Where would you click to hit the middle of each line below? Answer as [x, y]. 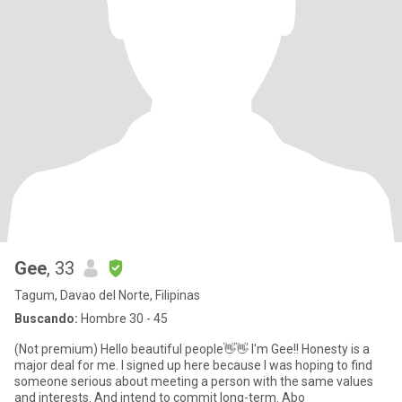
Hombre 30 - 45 [123, 319]
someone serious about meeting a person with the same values [194, 381]
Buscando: [46, 319]
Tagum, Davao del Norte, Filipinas [107, 295]
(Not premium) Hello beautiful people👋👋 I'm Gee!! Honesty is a [57, 349]
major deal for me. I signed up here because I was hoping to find [193, 365]
